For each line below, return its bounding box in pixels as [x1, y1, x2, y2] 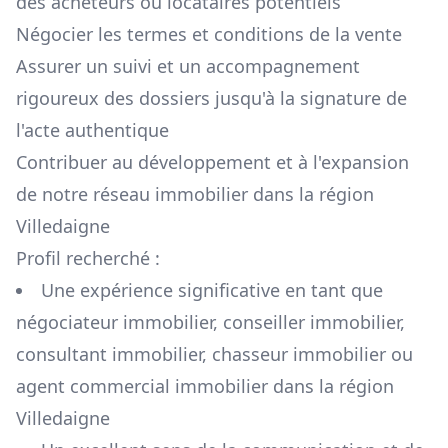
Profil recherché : [16, 246, 160, 271]
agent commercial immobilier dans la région [16, 374, 394, 399]
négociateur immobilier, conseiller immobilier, [16, 310, 405, 335]
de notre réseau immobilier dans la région [16, 182, 374, 207]
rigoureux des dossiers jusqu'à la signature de [16, 86, 407, 111]
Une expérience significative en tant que [41, 278, 383, 303]
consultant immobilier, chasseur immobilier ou [16, 342, 413, 367]
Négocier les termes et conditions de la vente [16, 22, 402, 47]
